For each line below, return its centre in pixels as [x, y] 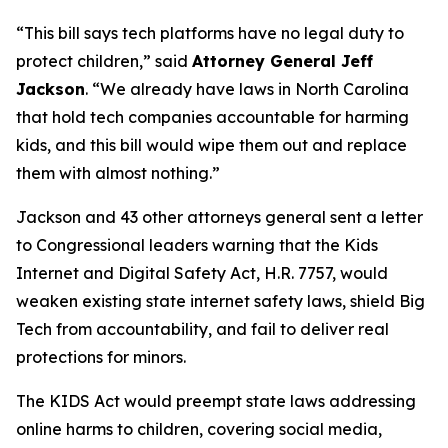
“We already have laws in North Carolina [250, 89]
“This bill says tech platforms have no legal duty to [210, 33]
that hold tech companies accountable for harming [212, 117]
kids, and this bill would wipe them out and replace [211, 145]
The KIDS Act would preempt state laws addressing [216, 401]
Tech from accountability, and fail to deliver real [202, 329]
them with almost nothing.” [118, 173]
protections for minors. [101, 357]
